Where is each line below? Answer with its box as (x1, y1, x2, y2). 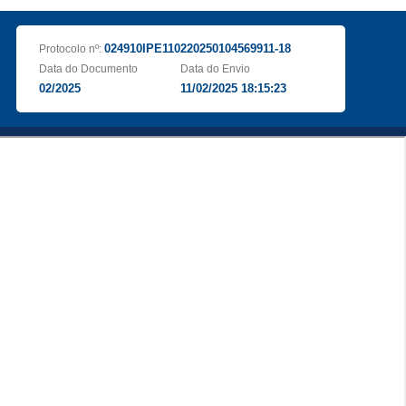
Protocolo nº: (38, 43, 104, 55)
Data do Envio (180, 63, 251, 75)
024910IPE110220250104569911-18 (103, 42, 291, 55)
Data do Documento (38, 63, 138, 75)
